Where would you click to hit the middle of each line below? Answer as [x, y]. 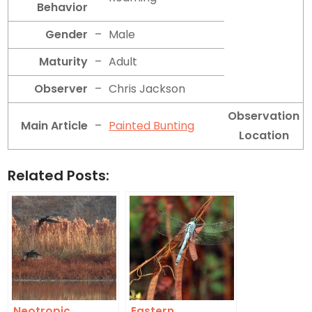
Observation [264, 116]
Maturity [64, 62]
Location [264, 136]
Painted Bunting [152, 126]
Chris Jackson [147, 89]
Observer [61, 89]
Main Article [55, 126]
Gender [67, 35]
